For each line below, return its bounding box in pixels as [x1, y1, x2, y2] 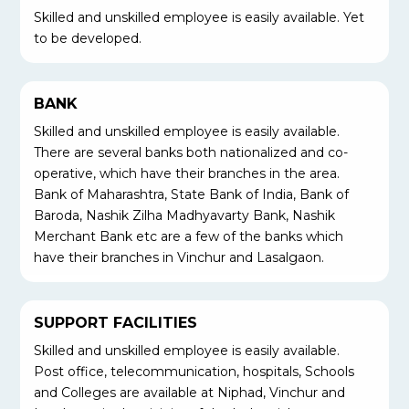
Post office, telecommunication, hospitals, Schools [34, 363, 355, 381]
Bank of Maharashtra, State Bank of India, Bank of [34, 186, 350, 204]
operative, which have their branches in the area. [34, 165, 341, 183]
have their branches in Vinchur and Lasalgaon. [34, 249, 325, 267]
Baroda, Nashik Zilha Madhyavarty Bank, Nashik [34, 207, 336, 225]
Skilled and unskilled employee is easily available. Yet [34, 9, 365, 26]
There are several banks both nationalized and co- [34, 144, 349, 162]
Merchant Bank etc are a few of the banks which [34, 228, 344, 246]
